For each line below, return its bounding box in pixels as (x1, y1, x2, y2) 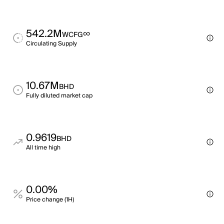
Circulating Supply (26, 38, 77, 49)
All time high (26, 142, 60, 153)
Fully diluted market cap (26, 90, 92, 101)
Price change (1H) (26, 194, 74, 205)
